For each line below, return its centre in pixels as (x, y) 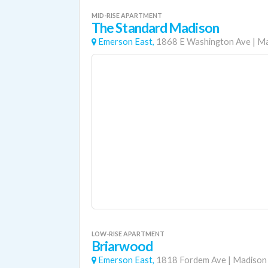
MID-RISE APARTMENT (127, 15)
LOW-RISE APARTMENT (128, 234)
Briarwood (122, 246)
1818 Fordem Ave (191, 260)
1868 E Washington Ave (203, 42)
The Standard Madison (155, 28)
